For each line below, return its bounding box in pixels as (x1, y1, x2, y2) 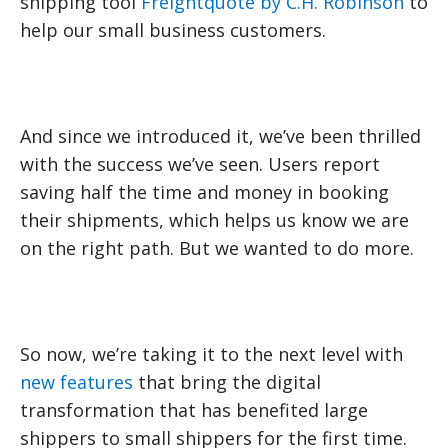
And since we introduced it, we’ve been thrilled (20, 124, 421, 149)
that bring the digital (133, 370, 321, 395)
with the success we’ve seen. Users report (20, 152, 380, 177)
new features (20, 370, 133, 395)
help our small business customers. (20, 18, 326, 43)
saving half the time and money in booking (20, 180, 389, 205)
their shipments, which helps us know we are (20, 208, 409, 233)
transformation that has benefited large (20, 398, 368, 423)
